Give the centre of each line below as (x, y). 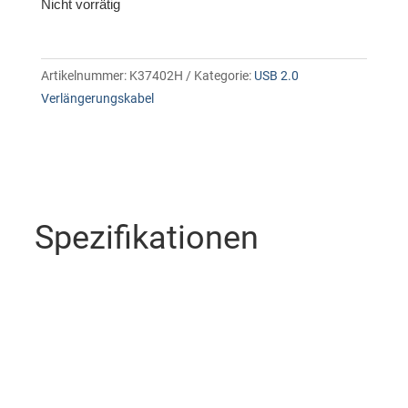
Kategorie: (224, 76)
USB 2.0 (276, 76)
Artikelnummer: (85, 76)
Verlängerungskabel (97, 99)
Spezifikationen (146, 238)
